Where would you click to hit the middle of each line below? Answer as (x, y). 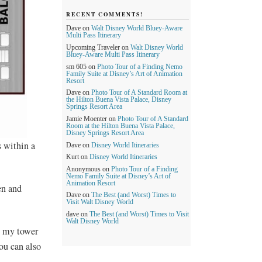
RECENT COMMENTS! (105, 14)
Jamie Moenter (87, 118)
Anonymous (83, 169)
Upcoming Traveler (93, 48)
